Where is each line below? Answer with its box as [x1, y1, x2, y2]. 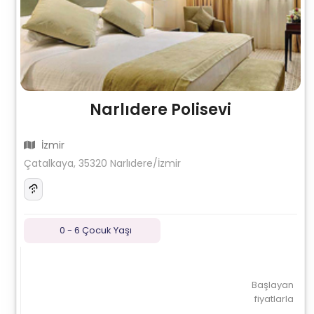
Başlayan [251, 278, 294, 292]
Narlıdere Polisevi [89, 99, 231, 121]
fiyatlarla [254, 292, 294, 306]
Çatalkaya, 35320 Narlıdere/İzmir [24, 156, 182, 170]
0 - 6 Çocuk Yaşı [60, 224, 132, 237]
